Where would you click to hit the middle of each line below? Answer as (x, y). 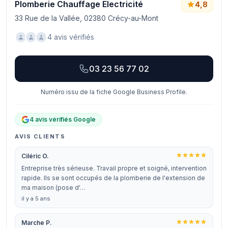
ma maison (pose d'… (53, 188)
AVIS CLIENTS (40, 136)
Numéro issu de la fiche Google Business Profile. (114, 92)
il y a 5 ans (36, 198)
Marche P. (37, 223)
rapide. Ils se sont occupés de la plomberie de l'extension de (113, 178)
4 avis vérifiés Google (63, 119)
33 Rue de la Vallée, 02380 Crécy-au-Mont (87, 18)
